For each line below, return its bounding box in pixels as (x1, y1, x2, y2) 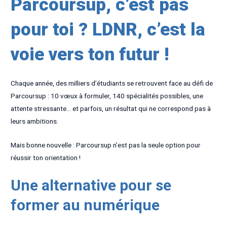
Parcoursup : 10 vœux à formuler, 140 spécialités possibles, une (11, 92, 204, 100)
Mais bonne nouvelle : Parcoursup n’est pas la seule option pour (11, 141, 201, 149)
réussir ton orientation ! (11, 154, 81, 162)
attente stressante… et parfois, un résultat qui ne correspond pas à (11, 104, 211, 113)
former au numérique (11, 196, 160, 214)
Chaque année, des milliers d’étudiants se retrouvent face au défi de (11, 79, 213, 88)
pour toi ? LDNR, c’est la (11, 19, 206, 41)
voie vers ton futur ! (11, 44, 170, 65)
